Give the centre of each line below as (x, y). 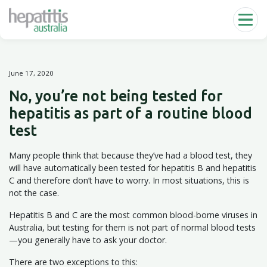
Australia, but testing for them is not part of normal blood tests (132, 227)
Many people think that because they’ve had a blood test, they (131, 155)
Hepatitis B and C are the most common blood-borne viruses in (133, 215)
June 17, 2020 (31, 73)
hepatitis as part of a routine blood (131, 114)
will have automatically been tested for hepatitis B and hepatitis (133, 168)
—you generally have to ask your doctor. (88, 240)
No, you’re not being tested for (116, 96)
